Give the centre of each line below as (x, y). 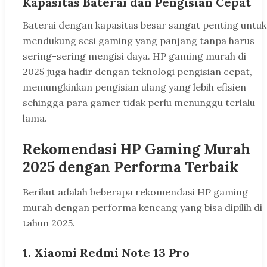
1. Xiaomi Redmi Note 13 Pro (106, 253)
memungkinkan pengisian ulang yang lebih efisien (134, 87)
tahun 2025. (49, 223)
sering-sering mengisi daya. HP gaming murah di (134, 56)
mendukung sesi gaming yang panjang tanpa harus (139, 41)
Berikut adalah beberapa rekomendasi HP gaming (135, 192)
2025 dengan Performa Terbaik (131, 167)
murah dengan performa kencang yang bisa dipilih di (142, 208)
